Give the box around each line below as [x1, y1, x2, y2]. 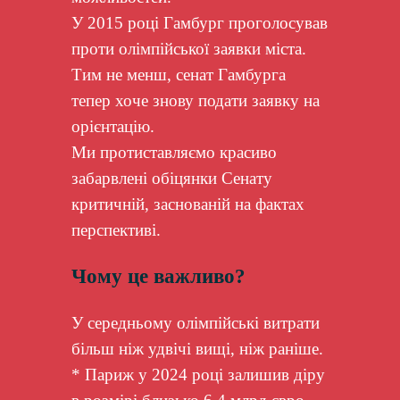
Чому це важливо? [71, 264, 246, 288]
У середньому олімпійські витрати [71, 312, 320, 332]
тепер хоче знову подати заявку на [71, 90, 320, 110]
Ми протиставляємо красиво [71, 142, 277, 162]
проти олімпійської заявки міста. [71, 38, 306, 58]
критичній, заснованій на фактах [71, 194, 304, 213]
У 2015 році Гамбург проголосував [71, 12, 328, 32]
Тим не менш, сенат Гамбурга [71, 64, 286, 84]
